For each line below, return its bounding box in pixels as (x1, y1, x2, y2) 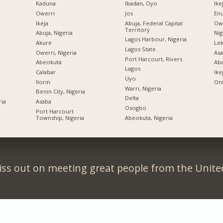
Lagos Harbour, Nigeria (124, 35, 187, 43)
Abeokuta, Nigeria (124, 113, 173, 121)
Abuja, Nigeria (35, 29, 73, 37)
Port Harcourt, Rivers (124, 55, 182, 63)
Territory (124, 25, 150, 33)
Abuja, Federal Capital (124, 19, 183, 27)
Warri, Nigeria (124, 84, 161, 92)
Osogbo (124, 104, 146, 111)
